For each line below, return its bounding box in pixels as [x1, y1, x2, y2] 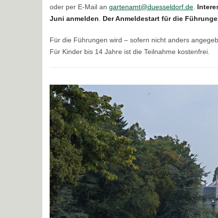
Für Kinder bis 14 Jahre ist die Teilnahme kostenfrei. [50, 48, 210, 56]
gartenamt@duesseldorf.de [109, 3, 193, 11]
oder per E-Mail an [50, 3, 109, 11]
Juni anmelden [50, 15, 99, 23]
